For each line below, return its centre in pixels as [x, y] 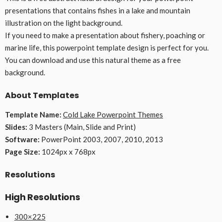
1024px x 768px [68, 152]
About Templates [42, 96]
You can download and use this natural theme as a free [93, 60]
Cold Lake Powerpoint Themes [113, 115]
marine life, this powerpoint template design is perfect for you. [107, 48]
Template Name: [33, 115]
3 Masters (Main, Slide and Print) [82, 127]
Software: [22, 139]
